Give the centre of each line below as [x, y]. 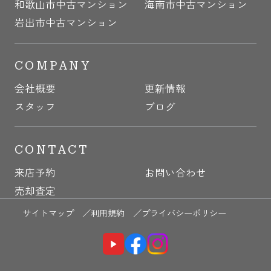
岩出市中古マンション [66, 23]
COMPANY [52, 66]
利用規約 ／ [116, 212]
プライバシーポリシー [184, 212]
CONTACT [51, 150]
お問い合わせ [175, 173]
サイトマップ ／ [57, 212]
